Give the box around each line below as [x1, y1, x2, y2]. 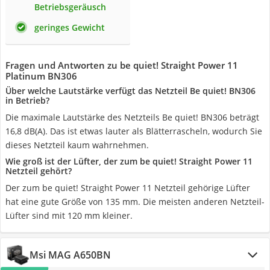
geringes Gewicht [34, 22, 105, 33]
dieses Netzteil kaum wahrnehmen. [5, 139, 149, 151]
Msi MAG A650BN [30, 248, 111, 262]
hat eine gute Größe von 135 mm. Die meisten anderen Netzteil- [5, 196, 265, 207]
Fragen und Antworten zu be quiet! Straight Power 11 [5, 59, 238, 71]
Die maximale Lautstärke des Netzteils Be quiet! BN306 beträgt [5, 111, 259, 123]
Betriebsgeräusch [34, 1, 106, 13]
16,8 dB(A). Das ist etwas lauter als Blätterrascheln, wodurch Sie [5, 125, 262, 137]
